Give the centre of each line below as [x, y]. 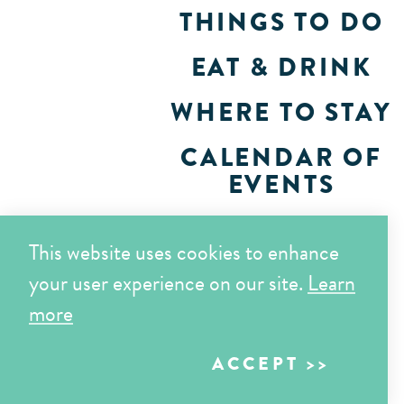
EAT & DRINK [281, 67]
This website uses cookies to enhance [184, 252]
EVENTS [281, 184]
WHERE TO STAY [281, 112]
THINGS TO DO [281, 22]
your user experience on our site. [168, 283]
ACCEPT [256, 364]
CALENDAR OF [281, 157]
